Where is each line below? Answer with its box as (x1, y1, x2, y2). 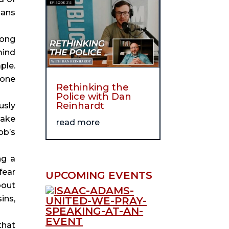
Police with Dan (56, 90, 132, 102)
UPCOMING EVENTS (45, 169, 153, 182)
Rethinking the (56, 81, 129, 93)
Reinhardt (56, 100, 105, 111)
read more (56, 117, 100, 127)
